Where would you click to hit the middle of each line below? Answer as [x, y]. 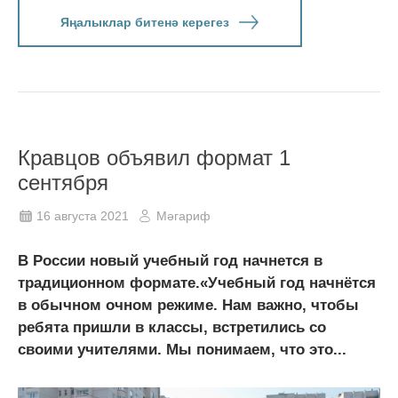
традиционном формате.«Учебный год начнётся [197, 283]
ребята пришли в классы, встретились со [172, 327]
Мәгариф [183, 215]
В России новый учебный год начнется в [170, 260]
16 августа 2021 [83, 215]
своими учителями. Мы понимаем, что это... [182, 349]
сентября [63, 182]
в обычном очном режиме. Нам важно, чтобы [188, 305]
